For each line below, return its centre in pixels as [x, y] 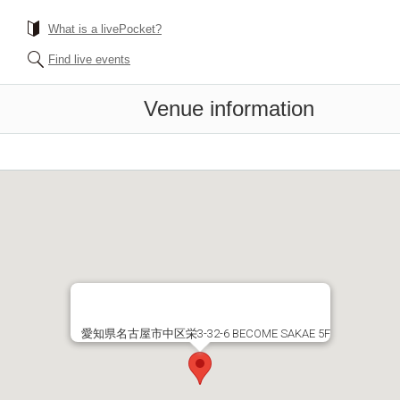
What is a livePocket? [105, 29]
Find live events [89, 59]
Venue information [229, 108]
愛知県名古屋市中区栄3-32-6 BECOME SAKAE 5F [205, 333]
